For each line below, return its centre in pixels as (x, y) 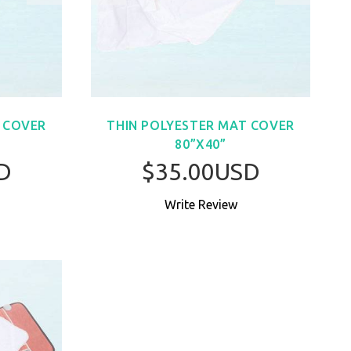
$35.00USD (201, 172)
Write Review (201, 205)
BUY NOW (213, 221)
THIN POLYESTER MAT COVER (201, 125)
